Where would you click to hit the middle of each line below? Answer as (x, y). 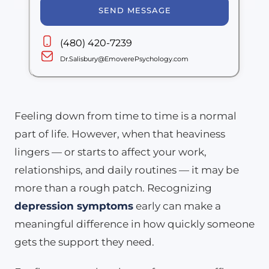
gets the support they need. (84, 242)
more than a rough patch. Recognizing (113, 188)
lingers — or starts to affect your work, (110, 152)
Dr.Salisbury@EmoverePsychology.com (124, 59)
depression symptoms (74, 206)
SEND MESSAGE (134, 10)
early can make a (177, 206)
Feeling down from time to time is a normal (125, 116)
